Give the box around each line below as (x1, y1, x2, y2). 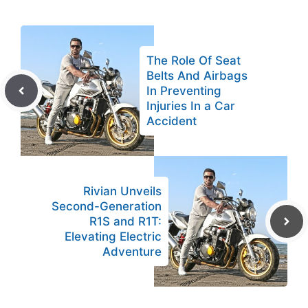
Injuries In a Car (146, 98, 235, 113)
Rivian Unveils (83, 184, 162, 198)
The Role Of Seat (146, 53, 241, 67)
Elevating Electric (65, 229, 162, 243)
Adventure (102, 244, 162, 258)
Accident (146, 113, 197, 128)
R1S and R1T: (89, 214, 162, 228)
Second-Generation (52, 199, 162, 213)
